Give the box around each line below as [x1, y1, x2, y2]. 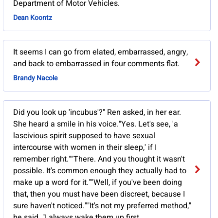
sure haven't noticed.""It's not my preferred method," [13, 200, 191, 212]
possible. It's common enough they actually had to [13, 165, 186, 177]
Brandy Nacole [13, 73, 57, 84]
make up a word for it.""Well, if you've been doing [13, 177, 182, 189]
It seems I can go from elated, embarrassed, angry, [13, 46, 188, 58]
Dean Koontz [13, 13, 52, 23]
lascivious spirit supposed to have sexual [13, 130, 155, 142]
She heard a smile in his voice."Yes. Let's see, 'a [13, 118, 178, 130]
